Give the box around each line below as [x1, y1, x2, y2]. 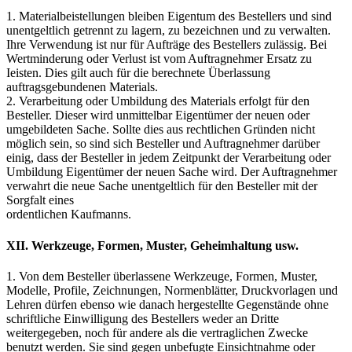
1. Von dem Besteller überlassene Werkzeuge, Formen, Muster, [6, 269, 317, 283]
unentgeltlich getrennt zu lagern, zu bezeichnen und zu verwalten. [6, 24, 331, 38]
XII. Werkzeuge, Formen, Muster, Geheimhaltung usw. [6, 238, 299, 252]
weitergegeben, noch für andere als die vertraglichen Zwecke [6, 325, 308, 339]
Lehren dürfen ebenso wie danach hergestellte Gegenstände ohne [6, 297, 328, 311]
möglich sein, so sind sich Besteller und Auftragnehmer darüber [6, 137, 320, 151]
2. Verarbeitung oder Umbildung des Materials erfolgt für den [6, 94, 310, 108]
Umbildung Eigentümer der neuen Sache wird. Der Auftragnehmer [6, 165, 337, 179]
